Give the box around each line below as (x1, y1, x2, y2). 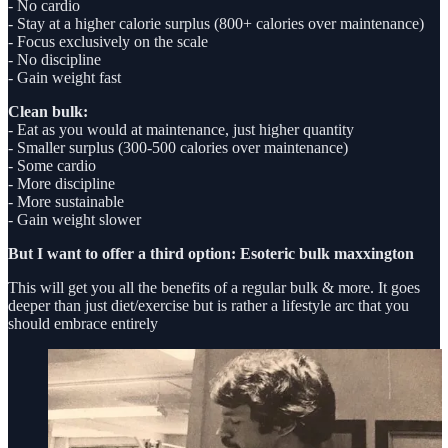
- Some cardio (8, 157, 96, 175)
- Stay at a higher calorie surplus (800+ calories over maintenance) (8, 15, 424, 33)
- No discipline (8, 51, 101, 69)
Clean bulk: (8, 103, 92, 121)
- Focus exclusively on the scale (8, 33, 208, 51)
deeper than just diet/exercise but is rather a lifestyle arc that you (8, 297, 409, 315)
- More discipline (8, 175, 115, 193)
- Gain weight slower (8, 211, 141, 229)
